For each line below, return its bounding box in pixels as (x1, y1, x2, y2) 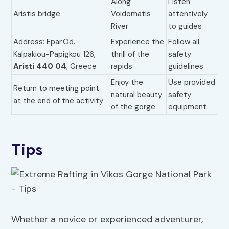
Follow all (168, 37, 200, 48)
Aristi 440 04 (13, 61, 67, 72)
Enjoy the (111, 77, 144, 88)
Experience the (111, 37, 165, 48)
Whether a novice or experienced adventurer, (11, 213, 203, 226)
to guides (168, 21, 202, 32)
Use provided (168, 77, 216, 88)
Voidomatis (111, 9, 151, 19)
